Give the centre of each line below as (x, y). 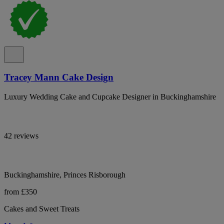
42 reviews (21, 136)
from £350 (20, 192)
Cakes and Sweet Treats (42, 209)
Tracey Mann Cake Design (59, 77)
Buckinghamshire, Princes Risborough (65, 175)
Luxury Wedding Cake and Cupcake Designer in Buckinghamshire (110, 97)
